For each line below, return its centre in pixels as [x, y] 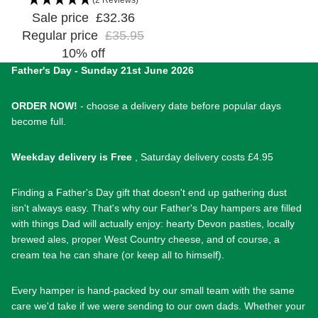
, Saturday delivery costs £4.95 [204, 157]
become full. [39, 121]
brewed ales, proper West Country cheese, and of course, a [146, 239]
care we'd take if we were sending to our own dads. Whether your [158, 306]
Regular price [62, 35]
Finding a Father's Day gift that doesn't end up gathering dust [149, 192]
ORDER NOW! [46, 105]
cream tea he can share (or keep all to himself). [118, 254]
